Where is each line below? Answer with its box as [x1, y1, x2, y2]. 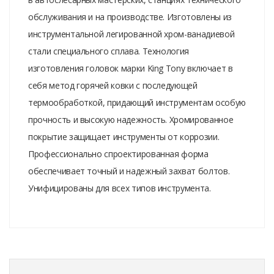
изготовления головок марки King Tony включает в [28, 62, 233, 74]
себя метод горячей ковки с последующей [28, 79, 198, 91]
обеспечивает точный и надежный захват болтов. [28, 165, 230, 177]
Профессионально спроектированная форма [28, 147, 209, 160]
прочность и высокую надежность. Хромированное [28, 113, 234, 125]
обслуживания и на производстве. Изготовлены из [28, 10, 232, 23]
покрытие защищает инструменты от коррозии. [28, 130, 220, 143]
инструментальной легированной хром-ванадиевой [28, 28, 235, 40]
